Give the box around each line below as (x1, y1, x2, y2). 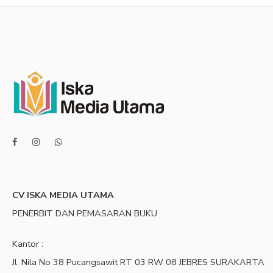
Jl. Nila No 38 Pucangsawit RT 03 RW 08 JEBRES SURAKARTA (12, 256, 264, 269)
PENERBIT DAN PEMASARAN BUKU (12, 207, 157, 220)
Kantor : (12, 238, 43, 250)
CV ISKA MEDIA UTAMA (12, 189, 114, 202)
